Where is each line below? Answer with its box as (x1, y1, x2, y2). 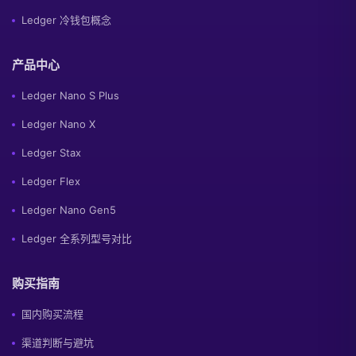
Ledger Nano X (21, 118, 95, 130)
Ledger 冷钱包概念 (21, 14, 111, 26)
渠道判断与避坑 (21, 336, 94, 349)
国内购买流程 (21, 308, 83, 320)
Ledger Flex (21, 175, 80, 188)
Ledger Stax (21, 146, 81, 159)
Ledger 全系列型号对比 (21, 232, 132, 245)
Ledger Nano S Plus (21, 89, 119, 102)
